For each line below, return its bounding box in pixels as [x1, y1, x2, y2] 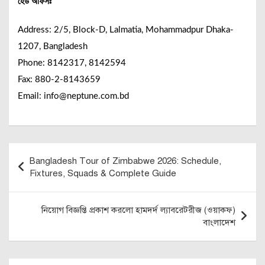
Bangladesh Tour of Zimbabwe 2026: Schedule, [30, 155, 221, 166]
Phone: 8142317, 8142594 [18, 58, 126, 67]
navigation [8, 161, 77, 180]
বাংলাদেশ [203, 216, 235, 228]
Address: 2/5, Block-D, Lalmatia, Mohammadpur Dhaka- [18, 25, 234, 34]
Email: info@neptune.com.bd [18, 91, 129, 101]
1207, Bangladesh [18, 41, 88, 51]
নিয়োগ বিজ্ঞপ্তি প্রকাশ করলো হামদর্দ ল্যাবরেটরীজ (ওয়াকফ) [41, 204, 235, 215]
